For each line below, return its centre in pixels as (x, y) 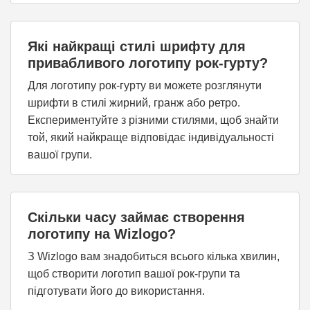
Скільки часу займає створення (136, 217)
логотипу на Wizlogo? (102, 234)
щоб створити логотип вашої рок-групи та (134, 274)
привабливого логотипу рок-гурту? (148, 63)
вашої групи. (60, 155)
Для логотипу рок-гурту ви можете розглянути (145, 85)
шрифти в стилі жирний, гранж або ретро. (134, 103)
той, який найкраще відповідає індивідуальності (151, 137)
